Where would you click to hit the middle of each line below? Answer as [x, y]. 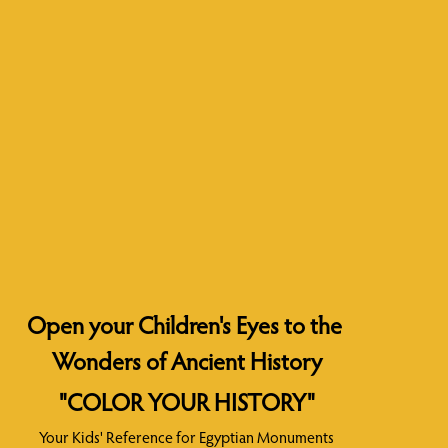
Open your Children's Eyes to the [184, 327]
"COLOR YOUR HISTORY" [186, 404]
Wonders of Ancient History [186, 363]
